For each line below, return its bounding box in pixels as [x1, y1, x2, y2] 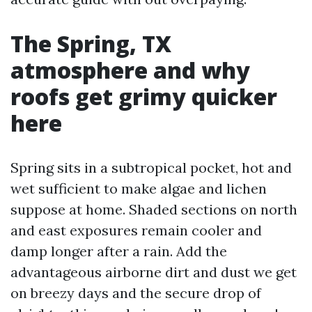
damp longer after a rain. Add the [10, 242, 227, 260]
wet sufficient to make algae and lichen [10, 180, 267, 197]
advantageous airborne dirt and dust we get [10, 263, 297, 281]
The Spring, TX [10, 29, 171, 58]
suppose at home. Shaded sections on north [10, 201, 297, 218]
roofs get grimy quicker [10, 81, 277, 111]
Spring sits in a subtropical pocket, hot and [10, 159, 292, 176]
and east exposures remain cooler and [10, 221, 262, 239]
